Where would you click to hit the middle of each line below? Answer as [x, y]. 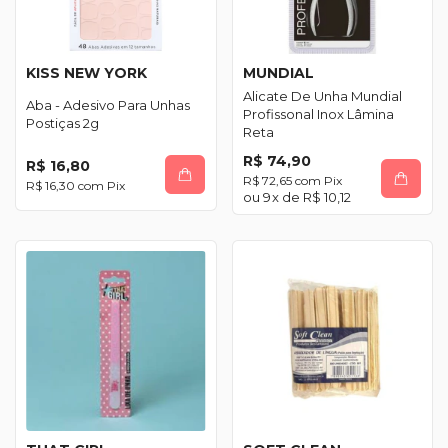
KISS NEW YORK [86, 73]
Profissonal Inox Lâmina [318, 113]
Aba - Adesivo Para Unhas [108, 104]
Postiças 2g [62, 122]
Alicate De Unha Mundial [322, 95]
